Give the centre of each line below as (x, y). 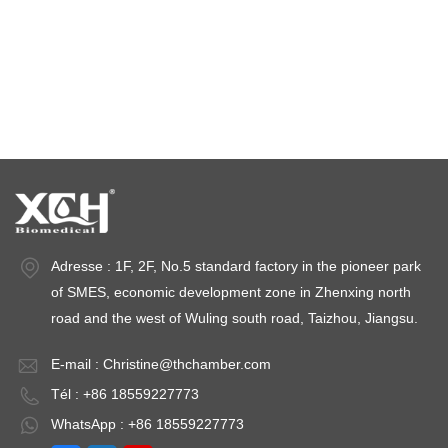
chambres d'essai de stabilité (224, 41)
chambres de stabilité (224, 103)
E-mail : (77, 364)
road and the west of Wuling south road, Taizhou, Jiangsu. (234, 318)
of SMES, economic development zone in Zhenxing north (231, 292)
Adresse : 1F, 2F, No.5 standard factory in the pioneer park (236, 266)
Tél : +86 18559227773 (125, 394)
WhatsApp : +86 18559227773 (147, 424)
